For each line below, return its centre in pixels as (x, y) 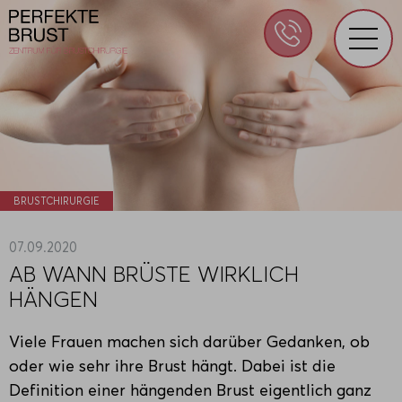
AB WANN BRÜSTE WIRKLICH (154, 274)
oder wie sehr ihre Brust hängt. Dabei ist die (172, 366)
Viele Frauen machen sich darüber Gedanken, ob (189, 341)
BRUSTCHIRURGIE (57, 201)
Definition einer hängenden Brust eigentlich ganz (190, 390)
